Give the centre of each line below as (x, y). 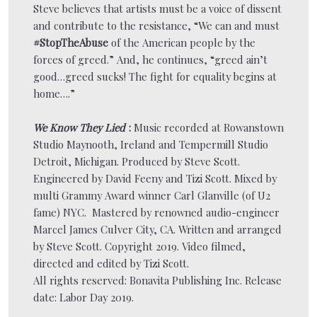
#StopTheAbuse (71, 42)
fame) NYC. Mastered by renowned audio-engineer (156, 212)
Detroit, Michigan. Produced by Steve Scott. (137, 161)
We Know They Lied (79, 127)
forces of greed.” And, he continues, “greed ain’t (150, 59)
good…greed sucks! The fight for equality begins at (155, 76)
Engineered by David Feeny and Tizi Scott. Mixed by (155, 178)
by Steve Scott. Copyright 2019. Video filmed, (139, 246)
